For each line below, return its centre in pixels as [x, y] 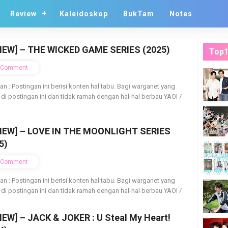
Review [23, 14]
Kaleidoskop [84, 14]
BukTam [139, 14]
